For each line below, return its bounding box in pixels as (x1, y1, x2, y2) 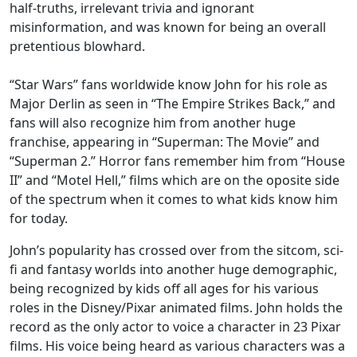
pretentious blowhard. (10, 37, 145, 55)
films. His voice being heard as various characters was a (10, 337, 345, 355)
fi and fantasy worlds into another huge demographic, (10, 261, 337, 278)
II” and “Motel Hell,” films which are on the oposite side (10, 171, 339, 189)
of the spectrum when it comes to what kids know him (10, 190, 338, 208)
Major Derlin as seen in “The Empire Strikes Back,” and (10, 95, 335, 112)
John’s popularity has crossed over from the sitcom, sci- (10, 241, 343, 259)
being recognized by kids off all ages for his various (10, 280, 319, 297)
